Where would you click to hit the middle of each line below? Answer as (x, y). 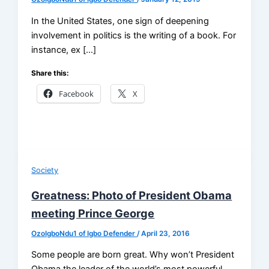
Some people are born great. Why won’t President (133, 255)
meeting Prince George (93, 213)
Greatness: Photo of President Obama (132, 195)
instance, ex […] (64, 50)
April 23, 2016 (166, 233)
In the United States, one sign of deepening (120, 21)
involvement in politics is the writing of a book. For (134, 35)
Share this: (50, 73)
